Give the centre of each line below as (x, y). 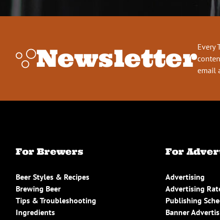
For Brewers (49, 151)
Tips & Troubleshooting (56, 200)
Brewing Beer (38, 188)
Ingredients (35, 212)
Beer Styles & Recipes (53, 177)
